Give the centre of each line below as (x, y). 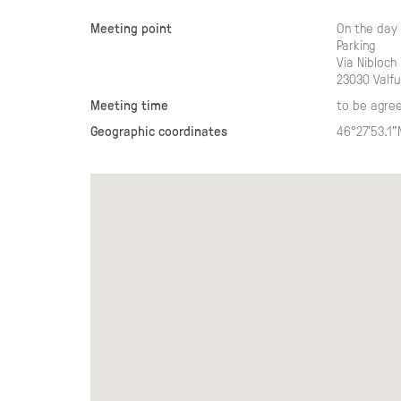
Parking (356, 45)
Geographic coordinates (158, 131)
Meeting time (129, 105)
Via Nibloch (367, 62)
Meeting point (131, 28)
